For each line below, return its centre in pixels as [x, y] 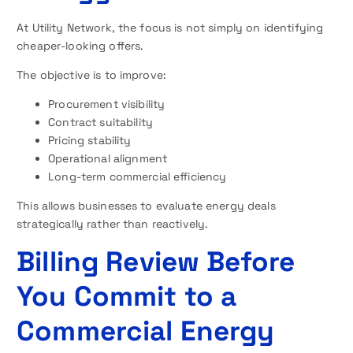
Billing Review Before [156, 261]
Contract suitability [100, 122]
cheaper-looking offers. [80, 45]
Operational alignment [108, 158]
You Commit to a [127, 295]
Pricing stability [90, 140]
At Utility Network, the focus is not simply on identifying [170, 27]
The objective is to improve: [92, 74]
